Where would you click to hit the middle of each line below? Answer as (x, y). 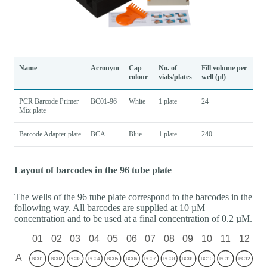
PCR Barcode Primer (49, 101)
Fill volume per (224, 68)
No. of (168, 68)
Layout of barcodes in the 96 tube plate (93, 170)
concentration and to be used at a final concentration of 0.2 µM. (133, 218)
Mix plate (32, 110)
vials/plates (175, 77)
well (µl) (214, 77)
